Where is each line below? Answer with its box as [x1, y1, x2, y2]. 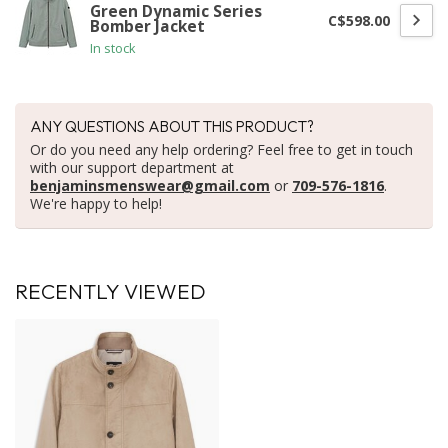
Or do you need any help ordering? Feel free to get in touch [30, 140, 413, 160]
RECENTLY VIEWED [15, 278, 206, 305]
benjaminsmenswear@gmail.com [30, 176, 270, 196]
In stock [90, 40, 135, 58]
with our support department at [30, 158, 234, 178]
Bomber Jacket [90, 16, 205, 38]
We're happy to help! [30, 194, 162, 214]
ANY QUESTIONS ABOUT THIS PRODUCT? [30, 117, 314, 137]
